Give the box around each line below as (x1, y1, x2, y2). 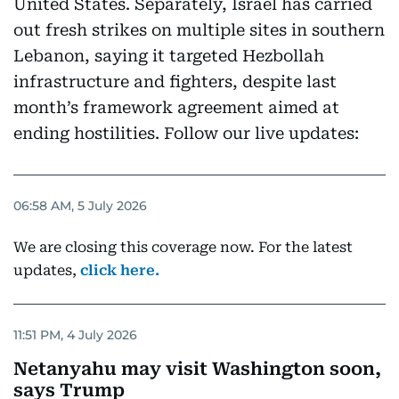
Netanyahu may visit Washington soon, (13, 358, 381, 379)
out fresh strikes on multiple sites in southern (13, 20, 385, 39)
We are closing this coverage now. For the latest (13, 239, 353, 256)
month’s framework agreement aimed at (13, 98, 339, 117)
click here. (80, 262, 159, 279)
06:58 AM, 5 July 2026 (13, 197, 147, 214)
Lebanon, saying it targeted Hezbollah (13, 46, 324, 65)
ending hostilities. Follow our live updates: (13, 124, 359, 142)
